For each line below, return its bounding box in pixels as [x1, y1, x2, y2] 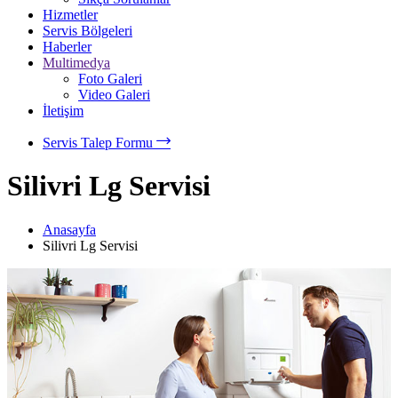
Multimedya [43, 55, 110, 70]
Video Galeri [78, 87, 150, 102]
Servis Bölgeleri [43, 23, 132, 38]
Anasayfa [43, 221, 96, 237]
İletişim [43, 103, 84, 118]
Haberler [43, 39, 92, 54]
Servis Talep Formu [43, 135, 156, 150]
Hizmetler [43, 7, 98, 22]
